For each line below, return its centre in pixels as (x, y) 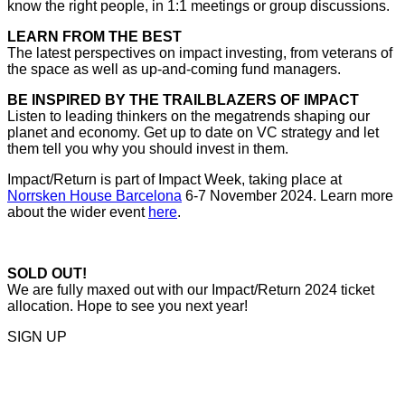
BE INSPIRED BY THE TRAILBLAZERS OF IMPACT (183, 100)
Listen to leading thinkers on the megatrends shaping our (188, 117)
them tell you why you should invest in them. (148, 149)
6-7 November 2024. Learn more (287, 196)
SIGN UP (37, 337)
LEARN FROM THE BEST (94, 37)
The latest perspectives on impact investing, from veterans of (200, 53)
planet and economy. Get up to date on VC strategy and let (193, 133)
